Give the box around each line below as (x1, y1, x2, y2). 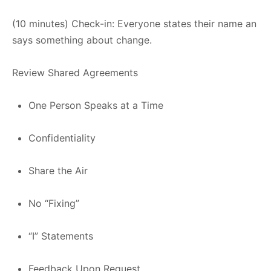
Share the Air (28, 165, 88, 177)
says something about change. (12, 34, 152, 46)
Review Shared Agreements (12, 67, 138, 79)
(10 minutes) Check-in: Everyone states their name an (12, 18, 256, 30)
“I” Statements (28, 230, 93, 242)
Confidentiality (28, 132, 96, 144)
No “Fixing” (28, 197, 79, 209)
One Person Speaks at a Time (28, 99, 163, 111)
